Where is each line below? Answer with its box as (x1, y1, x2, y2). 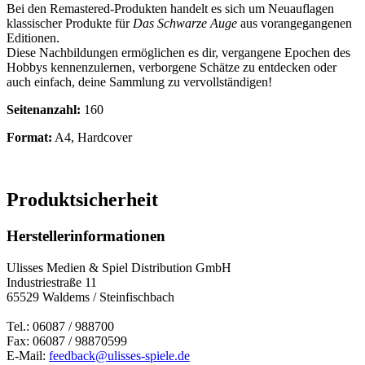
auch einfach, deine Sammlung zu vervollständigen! (7, 75, 272, 90)
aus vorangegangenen (237, 16, 352, 31)
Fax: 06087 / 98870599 (7, 333, 127, 348)
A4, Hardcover (52, 130, 132, 145)
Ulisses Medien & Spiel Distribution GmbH (7, 260, 231, 275)
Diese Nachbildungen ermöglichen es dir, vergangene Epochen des (7, 46, 350, 60)
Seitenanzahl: (7, 103, 81, 117)
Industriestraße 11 (7, 275, 97, 289)
